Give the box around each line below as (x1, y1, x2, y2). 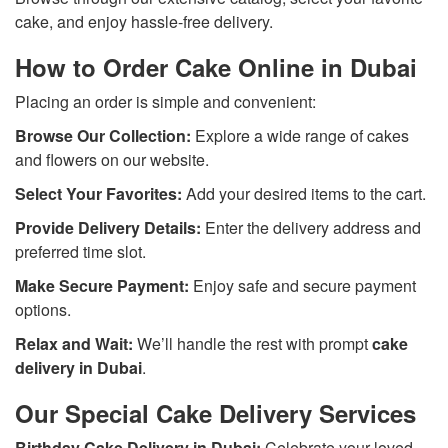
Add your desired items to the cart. (182, 182, 426, 206)
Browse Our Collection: (15, 124, 191, 148)
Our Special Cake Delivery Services (15, 396, 416, 431)
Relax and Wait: (15, 332, 133, 356)
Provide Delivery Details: (15, 216, 201, 240)
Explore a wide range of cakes (191, 124, 409, 148)
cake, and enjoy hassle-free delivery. (15, 10, 273, 34)
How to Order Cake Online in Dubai (15, 50, 417, 85)
